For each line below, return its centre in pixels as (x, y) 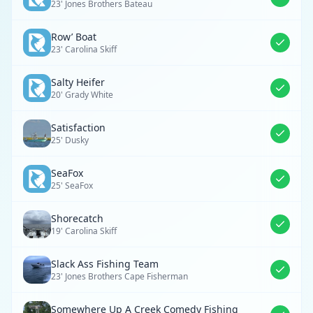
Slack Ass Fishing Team (105, 264)
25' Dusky (70, 140)
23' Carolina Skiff (84, 49)
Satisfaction (78, 128)
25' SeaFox (72, 185)
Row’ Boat (74, 37)
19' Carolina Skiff (84, 231)
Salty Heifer (78, 82)
